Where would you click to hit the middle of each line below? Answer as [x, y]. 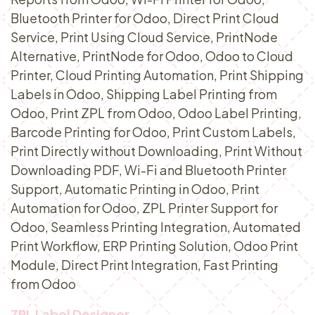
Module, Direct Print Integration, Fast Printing [144, 265]
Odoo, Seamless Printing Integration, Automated [156, 227]
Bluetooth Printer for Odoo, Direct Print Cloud [145, 18]
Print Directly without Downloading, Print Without [156, 151]
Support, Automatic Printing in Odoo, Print [135, 189]
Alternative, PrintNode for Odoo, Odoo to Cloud [152, 56]
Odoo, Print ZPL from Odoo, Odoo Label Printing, [156, 113]
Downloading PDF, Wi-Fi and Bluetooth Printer [148, 170]
